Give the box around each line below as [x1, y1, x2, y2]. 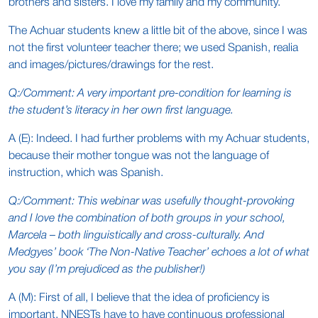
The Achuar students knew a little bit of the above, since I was [9, 26, 307, 36]
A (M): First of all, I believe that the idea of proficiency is [9, 293, 270, 303]
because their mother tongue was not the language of [9, 151, 269, 161]
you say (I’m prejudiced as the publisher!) [9, 265, 205, 275]
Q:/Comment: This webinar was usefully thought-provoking [9, 197, 295, 207]
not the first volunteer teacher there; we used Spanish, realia [9, 43, 298, 53]
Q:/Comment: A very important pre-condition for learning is [9, 89, 292, 99]
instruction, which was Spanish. [9, 168, 163, 178]
